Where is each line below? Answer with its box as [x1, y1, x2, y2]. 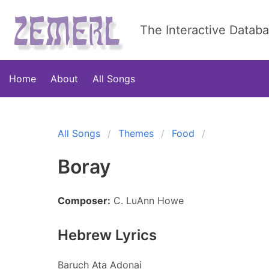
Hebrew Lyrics [58, 226, 157, 244]
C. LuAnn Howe [113, 195, 184, 207]
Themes [118, 127, 154, 139]
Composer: [58, 195, 110, 207]
